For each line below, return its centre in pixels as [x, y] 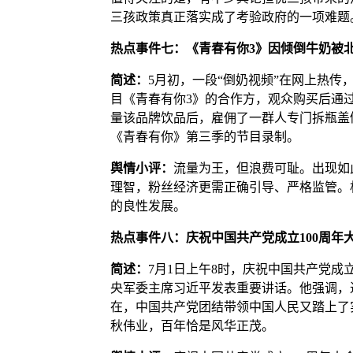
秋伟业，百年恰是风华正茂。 [192, 325]
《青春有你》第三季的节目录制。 [204, 136]
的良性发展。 [148, 206]
